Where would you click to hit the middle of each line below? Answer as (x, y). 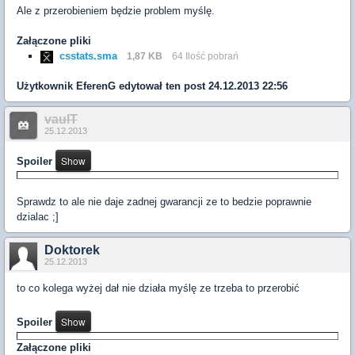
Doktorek (72, 250)
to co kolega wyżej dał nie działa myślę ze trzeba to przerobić (158, 288)
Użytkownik (46, 86)
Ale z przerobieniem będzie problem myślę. (116, 11)
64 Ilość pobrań (205, 56)
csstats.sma (88, 56)
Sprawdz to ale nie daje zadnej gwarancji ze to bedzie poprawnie (164, 202)
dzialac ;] (38, 217)
